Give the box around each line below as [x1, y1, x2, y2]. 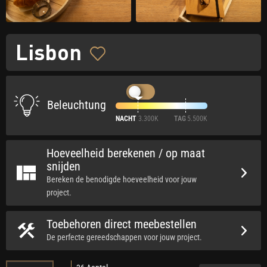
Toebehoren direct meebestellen [46, 217, 197, 232]
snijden [46, 159, 80, 174]
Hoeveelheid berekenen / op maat [46, 146, 205, 161]
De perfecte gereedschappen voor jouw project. [46, 232, 202, 243]
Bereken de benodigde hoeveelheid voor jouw [46, 175, 197, 185]
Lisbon [15, 38, 82, 65]
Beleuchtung [47, 98, 106, 112]
